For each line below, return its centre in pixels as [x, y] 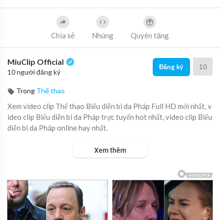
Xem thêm [110, 150]
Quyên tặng [150, 35]
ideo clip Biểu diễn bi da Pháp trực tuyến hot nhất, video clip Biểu [110, 117]
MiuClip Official [36, 62]
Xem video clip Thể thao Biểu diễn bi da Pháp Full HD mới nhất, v [110, 106]
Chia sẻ [63, 35]
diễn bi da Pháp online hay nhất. [57, 128]
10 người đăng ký [34, 72]
